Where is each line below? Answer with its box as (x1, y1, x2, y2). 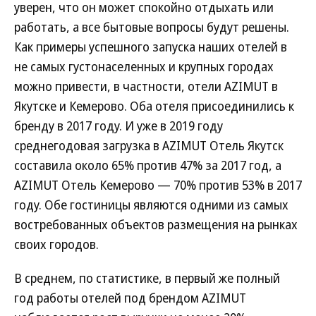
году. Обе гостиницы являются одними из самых (14, 196, 288, 213)
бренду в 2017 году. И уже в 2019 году (14, 117, 223, 134)
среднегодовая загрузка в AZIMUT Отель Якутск (14, 137, 284, 154)
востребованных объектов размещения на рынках (14, 216, 298, 233)
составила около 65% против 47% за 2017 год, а (14, 157, 281, 174)
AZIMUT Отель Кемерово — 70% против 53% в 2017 (14, 176, 302, 193)
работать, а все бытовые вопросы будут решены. (14, 18, 289, 35)
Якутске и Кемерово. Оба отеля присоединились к (14, 97, 294, 114)
